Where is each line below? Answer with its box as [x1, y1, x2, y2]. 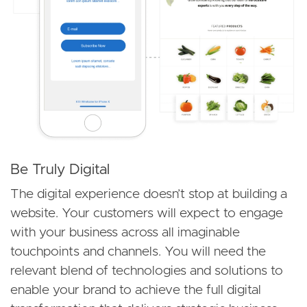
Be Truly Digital [10, 162, 110, 177]
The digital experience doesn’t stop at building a [10, 187, 287, 201]
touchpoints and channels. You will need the [10, 245, 266, 258]
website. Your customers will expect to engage [10, 206, 283, 220]
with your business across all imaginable [10, 225, 240, 239]
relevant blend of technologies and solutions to [10, 264, 283, 278]
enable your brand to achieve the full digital [10, 283, 261, 297]
